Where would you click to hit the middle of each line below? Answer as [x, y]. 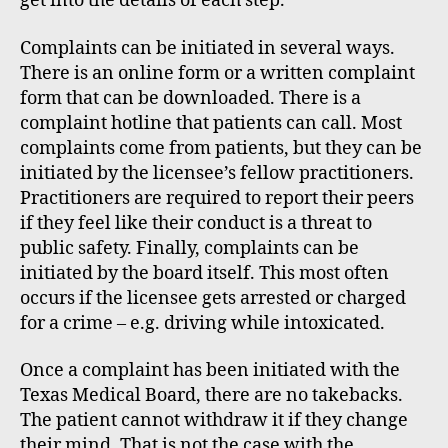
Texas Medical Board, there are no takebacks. [211, 395]
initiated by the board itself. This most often [204, 273]
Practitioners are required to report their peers [217, 198]
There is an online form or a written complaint [217, 73]
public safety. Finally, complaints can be [189, 248]
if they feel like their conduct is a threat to [196, 223]
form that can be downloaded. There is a [190, 98]
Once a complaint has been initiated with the [210, 370]
